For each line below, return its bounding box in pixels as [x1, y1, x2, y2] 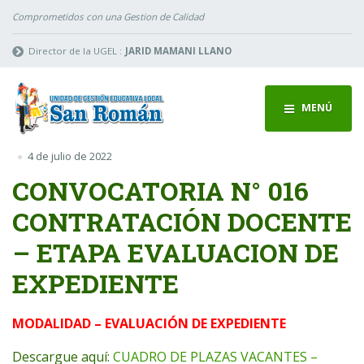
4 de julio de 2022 [27, 149, 112, 164]
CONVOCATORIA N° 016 [12, 172, 309, 208]
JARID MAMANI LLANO [124, 44, 232, 57]
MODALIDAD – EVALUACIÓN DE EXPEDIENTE [12, 314, 286, 332]
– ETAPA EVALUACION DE [12, 234, 339, 270]
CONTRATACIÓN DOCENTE [12, 203, 352, 239]
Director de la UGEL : [28, 44, 123, 57]
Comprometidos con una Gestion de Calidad [12, 10, 204, 23]
